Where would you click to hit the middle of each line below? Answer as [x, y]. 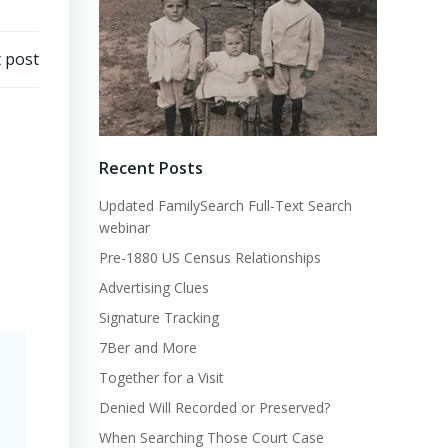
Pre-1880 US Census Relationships [210, 258]
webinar [124, 228]
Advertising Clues [154, 288]
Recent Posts [151, 168]
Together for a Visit [161, 378]
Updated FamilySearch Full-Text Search [225, 206]
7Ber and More [148, 348]
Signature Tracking [159, 318]
